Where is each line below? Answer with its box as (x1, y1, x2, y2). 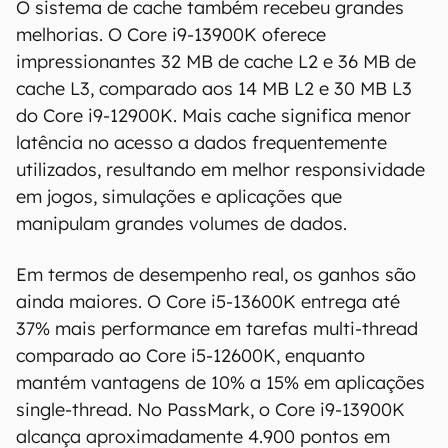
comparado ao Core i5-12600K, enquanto (16, 344, 365, 367)
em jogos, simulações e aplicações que (16, 185, 342, 208)
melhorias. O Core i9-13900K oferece (16, 23, 326, 46)
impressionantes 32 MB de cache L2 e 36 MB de (16, 50, 416, 73)
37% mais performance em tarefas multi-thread (16, 317, 418, 340)
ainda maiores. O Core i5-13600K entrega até (16, 290, 400, 313)
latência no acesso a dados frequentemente (16, 131, 387, 154)
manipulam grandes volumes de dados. (16, 212, 347, 235)
